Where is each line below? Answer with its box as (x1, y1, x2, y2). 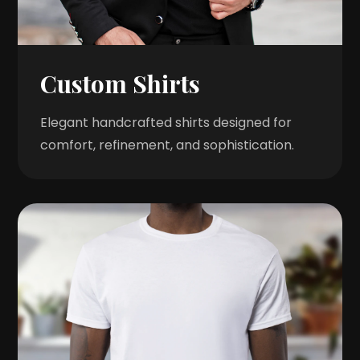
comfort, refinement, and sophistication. (40, 136, 295, 155)
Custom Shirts (40, 67, 201, 100)
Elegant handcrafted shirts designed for (40, 113, 292, 133)
